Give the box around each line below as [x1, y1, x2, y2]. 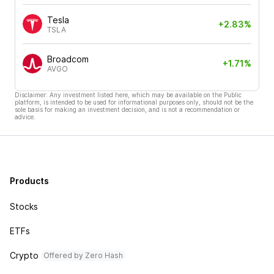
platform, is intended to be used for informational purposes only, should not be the [15, 98, 253, 106]
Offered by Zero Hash [43, 251, 123, 260]
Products [10, 176, 49, 186]
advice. [15, 113, 35, 120]
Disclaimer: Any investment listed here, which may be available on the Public [15, 91, 242, 98]
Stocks [10, 201, 38, 212]
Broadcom [47, 54, 89, 64]
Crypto [10, 250, 39, 261]
